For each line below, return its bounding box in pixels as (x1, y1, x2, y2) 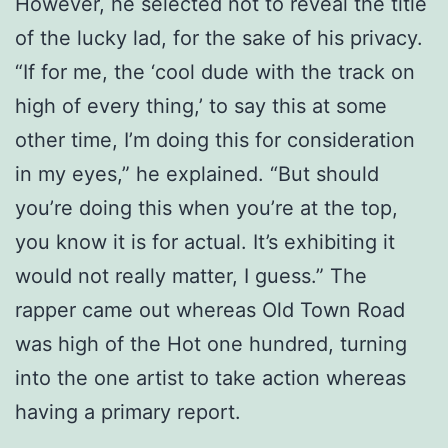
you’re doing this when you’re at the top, (15, 195, 398, 220)
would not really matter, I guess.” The (15, 263, 367, 288)
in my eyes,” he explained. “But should (15, 161, 379, 186)
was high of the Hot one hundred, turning (15, 331, 407, 356)
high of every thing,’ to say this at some (15, 93, 387, 118)
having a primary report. (15, 399, 241, 424)
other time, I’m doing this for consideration (15, 127, 415, 152)
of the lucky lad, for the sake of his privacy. (15, 25, 423, 50)
